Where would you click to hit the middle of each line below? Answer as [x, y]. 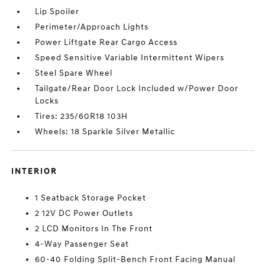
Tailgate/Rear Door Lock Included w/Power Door [137, 89]
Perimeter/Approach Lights [92, 27]
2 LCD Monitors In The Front [94, 229]
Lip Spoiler [57, 12]
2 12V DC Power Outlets [84, 214]
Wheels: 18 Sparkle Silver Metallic [105, 132]
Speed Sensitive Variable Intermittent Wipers [130, 58]
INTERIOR [35, 172]
